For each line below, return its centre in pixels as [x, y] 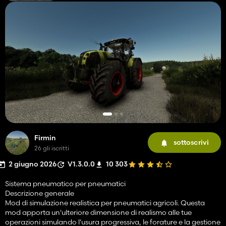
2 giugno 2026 [33, 164]
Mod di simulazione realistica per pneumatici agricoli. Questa [105, 203]
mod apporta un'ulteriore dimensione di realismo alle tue [98, 212]
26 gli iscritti [52, 148]
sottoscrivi [191, 143]
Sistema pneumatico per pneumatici [65, 183]
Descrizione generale [40, 193]
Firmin [45, 137]
